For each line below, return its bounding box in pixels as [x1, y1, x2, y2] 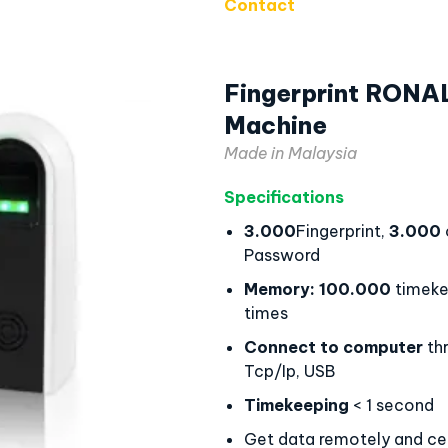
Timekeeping [244, 395, 349, 415]
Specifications [224, 187, 344, 207]
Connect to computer [244, 337, 423, 357]
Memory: [244, 279, 315, 299]
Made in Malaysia [224, 143, 357, 163]
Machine [224, 110, 327, 140]
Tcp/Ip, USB [244, 361, 335, 381]
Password [244, 245, 320, 265]
